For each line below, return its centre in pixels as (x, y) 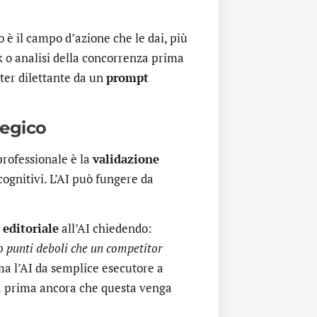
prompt (127, 78)
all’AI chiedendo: (105, 229)
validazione (126, 158)
